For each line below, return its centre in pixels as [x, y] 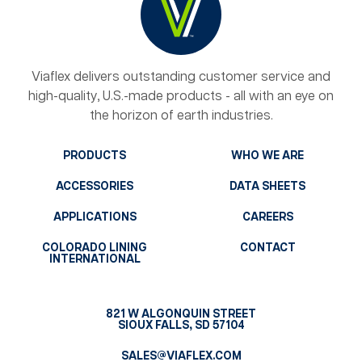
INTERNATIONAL [95, 259]
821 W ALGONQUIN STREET [181, 314]
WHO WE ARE [267, 156]
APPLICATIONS [95, 217]
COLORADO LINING [95, 248]
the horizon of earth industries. [181, 116]
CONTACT [267, 248]
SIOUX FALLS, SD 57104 [181, 325]
